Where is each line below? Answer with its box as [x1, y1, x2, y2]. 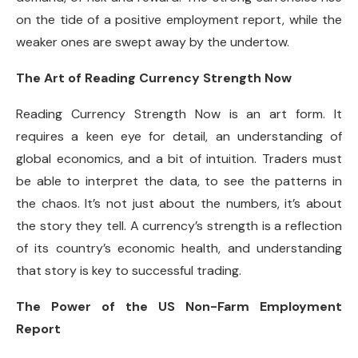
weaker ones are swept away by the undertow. [16, 34, 289, 50]
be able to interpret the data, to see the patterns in [16, 173, 342, 189]
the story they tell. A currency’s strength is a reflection [16, 217, 342, 234]
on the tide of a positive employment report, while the [16, 11, 342, 28]
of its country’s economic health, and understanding [16, 240, 342, 257]
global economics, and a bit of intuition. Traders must [16, 150, 342, 167]
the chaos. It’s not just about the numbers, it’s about [16, 195, 342, 212]
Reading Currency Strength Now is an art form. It [16, 105, 342, 122]
